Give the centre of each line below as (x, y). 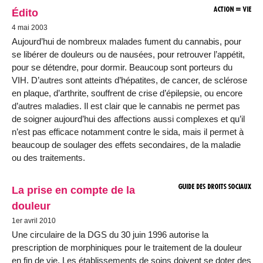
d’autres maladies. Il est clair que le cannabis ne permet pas (126, 106)
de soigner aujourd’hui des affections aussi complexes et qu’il (128, 119)
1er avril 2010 (34, 221)
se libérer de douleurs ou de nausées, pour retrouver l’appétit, (128, 55)
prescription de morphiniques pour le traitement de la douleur (127, 248)
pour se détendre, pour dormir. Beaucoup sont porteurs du (122, 68)
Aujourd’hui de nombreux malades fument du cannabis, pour (127, 42)
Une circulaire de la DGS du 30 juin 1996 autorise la (110, 235)
